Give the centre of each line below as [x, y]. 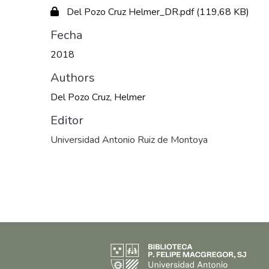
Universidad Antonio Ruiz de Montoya [129, 140]
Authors [73, 78]
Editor [67, 121]
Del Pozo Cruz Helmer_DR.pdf [130, 12]
